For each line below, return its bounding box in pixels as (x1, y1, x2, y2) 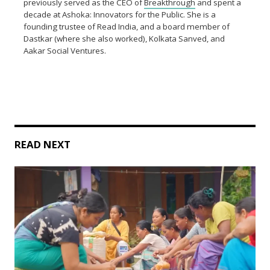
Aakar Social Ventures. (24, 45, 107, 56)
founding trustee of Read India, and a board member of (24, 20, 230, 32)
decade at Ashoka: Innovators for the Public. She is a (24, 8, 216, 20)
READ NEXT (14, 137, 71, 151)
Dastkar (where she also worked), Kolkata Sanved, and (24, 33, 225, 44)
